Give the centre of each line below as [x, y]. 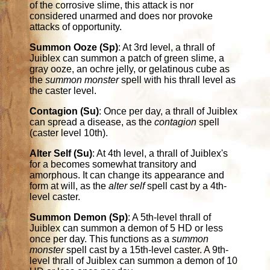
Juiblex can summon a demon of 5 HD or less [127, 228]
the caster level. [63, 90]
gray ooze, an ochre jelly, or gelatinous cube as [130, 69]
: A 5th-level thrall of [170, 217]
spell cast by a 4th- [186, 186]
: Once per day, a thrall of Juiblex [168, 111]
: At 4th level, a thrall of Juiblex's [160, 153]
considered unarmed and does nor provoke [121, 16]
